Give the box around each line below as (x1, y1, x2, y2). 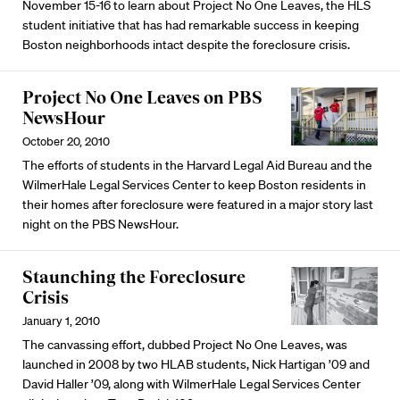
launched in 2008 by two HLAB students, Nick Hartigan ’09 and (22, 355, 370, 372)
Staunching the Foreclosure (22, 266, 246, 287)
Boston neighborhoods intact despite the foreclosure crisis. (22, 36, 350, 53)
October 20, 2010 (22, 133, 110, 149)
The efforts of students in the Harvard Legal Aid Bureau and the (22, 156, 372, 173)
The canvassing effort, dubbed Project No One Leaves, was (22, 336, 347, 353)
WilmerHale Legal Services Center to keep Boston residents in (22, 176, 366, 193)
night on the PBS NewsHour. (22, 215, 179, 232)
